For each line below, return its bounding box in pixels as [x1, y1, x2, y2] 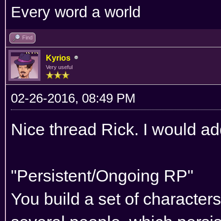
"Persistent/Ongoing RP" [11, 166, 193, 185]
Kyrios [46, 53, 71, 62]
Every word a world [11, 3, 141, 21]
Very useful [46, 64, 73, 70]
